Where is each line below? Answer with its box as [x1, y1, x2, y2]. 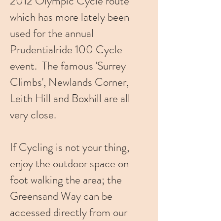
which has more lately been [10, 9, 129, 25]
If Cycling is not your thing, [10, 139, 129, 155]
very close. [10, 107, 56, 123]
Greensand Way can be [10, 188, 112, 204]
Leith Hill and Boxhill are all [10, 90, 130, 107]
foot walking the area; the [10, 172, 122, 188]
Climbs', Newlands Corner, [10, 74, 129, 90]
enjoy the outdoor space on [10, 155, 129, 172]
